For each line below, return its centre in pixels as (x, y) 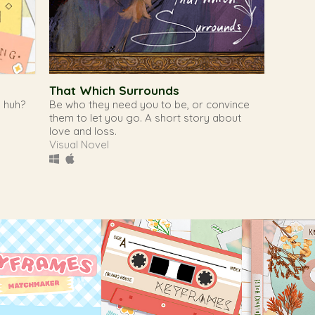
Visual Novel (79, 144)
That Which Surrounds (114, 90)
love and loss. (83, 131)
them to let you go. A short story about (145, 117)
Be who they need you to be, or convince (149, 104)
